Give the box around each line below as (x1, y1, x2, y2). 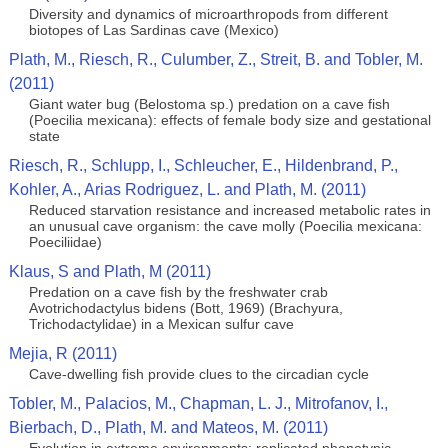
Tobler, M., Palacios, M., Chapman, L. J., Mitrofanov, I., (8, 395, 388, 412)
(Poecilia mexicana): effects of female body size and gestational (28, 112, 431, 128)
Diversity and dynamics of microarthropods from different (28, 6, 388, 22)
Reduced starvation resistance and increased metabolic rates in (28, 202, 431, 218)
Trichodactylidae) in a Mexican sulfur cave (28, 316, 294, 332)
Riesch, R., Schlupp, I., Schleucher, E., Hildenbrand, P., (8, 157, 398, 174)
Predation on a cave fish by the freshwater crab (28, 284, 328, 300)
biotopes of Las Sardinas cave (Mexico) (28, 22, 279, 38)
